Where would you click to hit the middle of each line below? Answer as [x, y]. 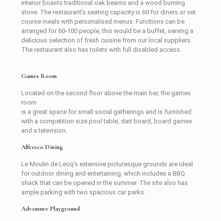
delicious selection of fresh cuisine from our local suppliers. [107, 40]
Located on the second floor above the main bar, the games [106, 93]
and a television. [44, 130]
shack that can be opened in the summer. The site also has [105, 183]
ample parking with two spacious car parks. [83, 192]
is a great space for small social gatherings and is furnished [106, 111]
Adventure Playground [51, 208]
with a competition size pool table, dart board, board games [107, 121]
